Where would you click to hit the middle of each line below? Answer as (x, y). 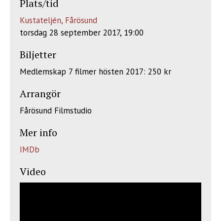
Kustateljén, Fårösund (58, 20)
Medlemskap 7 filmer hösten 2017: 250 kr (95, 72)
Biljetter (38, 55)
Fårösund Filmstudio (56, 110)
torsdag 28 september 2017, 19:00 (82, 33)
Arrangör (40, 93)
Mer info (38, 132)
